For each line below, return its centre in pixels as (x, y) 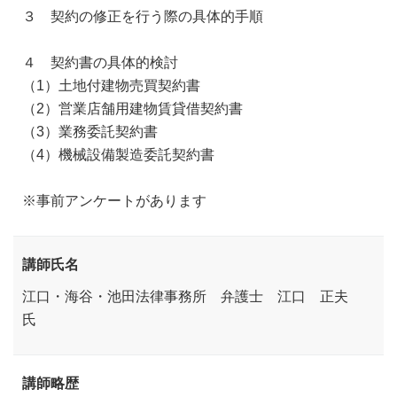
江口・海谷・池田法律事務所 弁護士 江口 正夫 (192, 296)
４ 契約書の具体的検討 (100, 62)
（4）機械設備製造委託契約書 (118, 155)
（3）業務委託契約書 (90, 132)
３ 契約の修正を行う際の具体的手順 (143, 16)
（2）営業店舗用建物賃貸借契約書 (132, 109)
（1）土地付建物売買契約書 (111, 86)
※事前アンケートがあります (114, 201)
